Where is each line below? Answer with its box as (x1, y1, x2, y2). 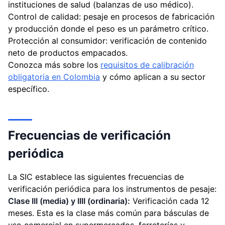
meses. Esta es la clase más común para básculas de (8, 208, 209, 218)
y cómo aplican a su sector (100, 72, 205, 82)
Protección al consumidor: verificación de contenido (8, 36, 207, 46)
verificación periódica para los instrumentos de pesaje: (8, 184, 216, 194)
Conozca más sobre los (8, 60, 100, 70)
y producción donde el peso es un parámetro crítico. (8, 24, 208, 34)
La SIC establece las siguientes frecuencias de (8, 172, 184, 182)
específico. (8, 84, 49, 94)
